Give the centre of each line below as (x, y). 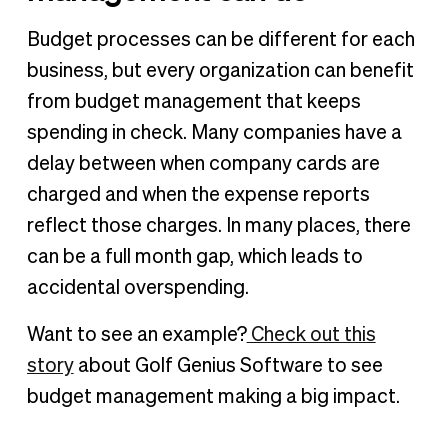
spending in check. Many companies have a (214, 133)
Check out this (311, 334)
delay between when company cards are (203, 164)
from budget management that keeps (193, 102)
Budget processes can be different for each (220, 40)
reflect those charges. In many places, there (218, 226)
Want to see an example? (136, 334)
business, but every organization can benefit (220, 71)
